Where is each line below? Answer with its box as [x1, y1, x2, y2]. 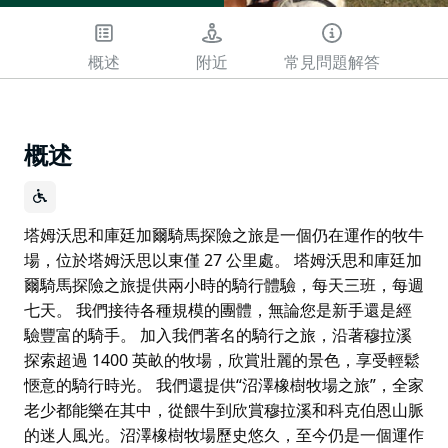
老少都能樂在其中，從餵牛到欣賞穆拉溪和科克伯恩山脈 [24, 398, 424, 421]
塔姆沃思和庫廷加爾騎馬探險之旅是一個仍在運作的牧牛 [24, 223, 424, 246]
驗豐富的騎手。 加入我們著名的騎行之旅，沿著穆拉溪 [24, 323, 412, 346]
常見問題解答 [284, 54, 380, 71]
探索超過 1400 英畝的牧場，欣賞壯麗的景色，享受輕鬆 [24, 348, 420, 371]
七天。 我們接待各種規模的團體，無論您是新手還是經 [24, 298, 412, 321]
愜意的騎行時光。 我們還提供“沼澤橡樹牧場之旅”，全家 [24, 373, 424, 396]
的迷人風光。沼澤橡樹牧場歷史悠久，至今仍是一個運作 [24, 423, 424, 446]
